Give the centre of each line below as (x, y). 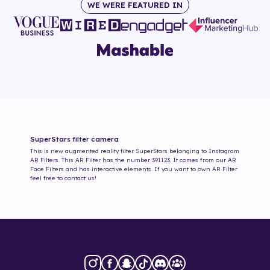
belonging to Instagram (203, 151)
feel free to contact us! (63, 178)
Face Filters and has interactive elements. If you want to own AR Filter (134, 169)
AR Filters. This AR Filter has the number (91, 160)
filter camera (95, 139)
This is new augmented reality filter (82, 151)
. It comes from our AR (203, 160)
